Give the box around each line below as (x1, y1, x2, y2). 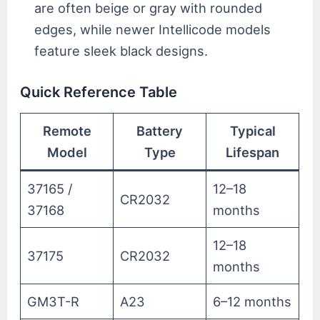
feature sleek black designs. (34, 42, 209, 59)
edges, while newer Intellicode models (34, 21, 271, 37)
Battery (136, 122, 184, 139)
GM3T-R (27, 293, 80, 309)
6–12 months (213, 293, 292, 309)
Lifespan (226, 144, 280, 160)
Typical (229, 122, 276, 139)
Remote (42, 122, 91, 139)
